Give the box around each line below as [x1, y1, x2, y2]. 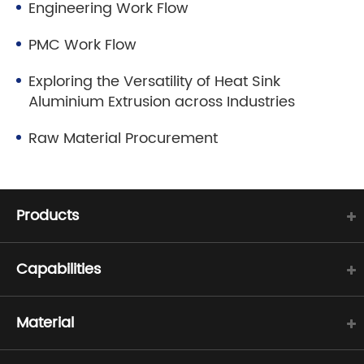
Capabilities [16, 258, 101, 282]
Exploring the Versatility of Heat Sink [28, 70, 280, 94]
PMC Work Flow [28, 33, 136, 58]
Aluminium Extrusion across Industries [28, 90, 295, 115]
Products [16, 204, 79, 228]
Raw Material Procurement [28, 127, 218, 151]
